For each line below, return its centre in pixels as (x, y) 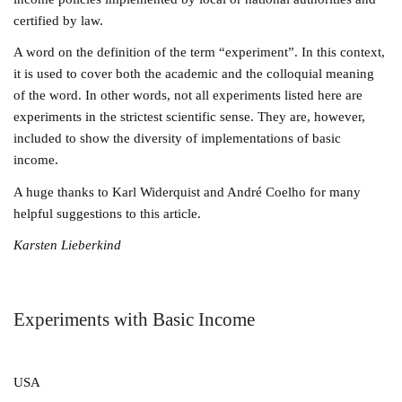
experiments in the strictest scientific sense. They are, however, (190, 117)
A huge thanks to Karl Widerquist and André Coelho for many (188, 191)
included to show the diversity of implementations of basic (178, 138)
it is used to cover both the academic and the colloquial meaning (194, 74)
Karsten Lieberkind (68, 245)
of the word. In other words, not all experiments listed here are (188, 95)
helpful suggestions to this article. (108, 213)
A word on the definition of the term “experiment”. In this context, (200, 52)
